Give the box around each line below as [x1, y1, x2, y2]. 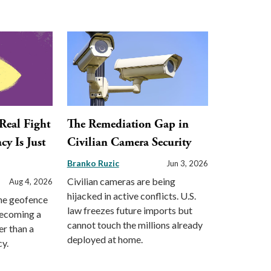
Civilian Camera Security [67, 135, 191, 151]
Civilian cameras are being [67, 175, 175, 188]
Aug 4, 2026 [8, 177, 53, 187]
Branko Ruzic [67, 158, 119, 169]
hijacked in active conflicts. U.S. [67, 190, 196, 202]
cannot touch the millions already [67, 219, 203, 231]
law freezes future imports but [67, 204, 192, 217]
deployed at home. [67, 233, 143, 246]
